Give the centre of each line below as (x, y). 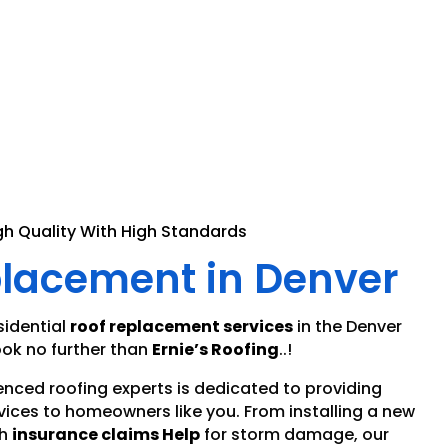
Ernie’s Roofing (215, 350)
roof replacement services (181, 327)
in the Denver (349, 327)
